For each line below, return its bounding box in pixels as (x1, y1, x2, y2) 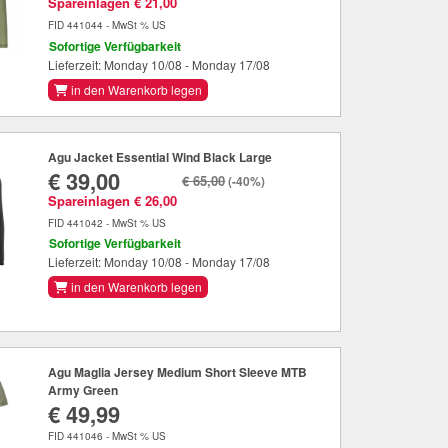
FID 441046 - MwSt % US (48, 428, 167, 443)
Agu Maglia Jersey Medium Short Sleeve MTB (48, 362, 308, 381)
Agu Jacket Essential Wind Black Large (48, 147, 273, 166)
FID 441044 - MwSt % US (48, 18, 167, 33)
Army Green (48, 380, 119, 399)
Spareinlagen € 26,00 (48, 190, 178, 210)
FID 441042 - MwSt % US (48, 215, 167, 230)
